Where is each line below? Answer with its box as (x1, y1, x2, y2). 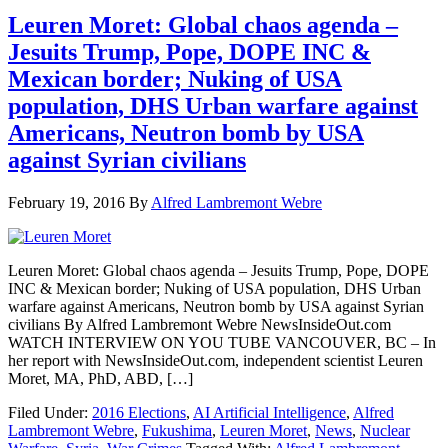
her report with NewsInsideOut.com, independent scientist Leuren (8, 351, 423, 369)
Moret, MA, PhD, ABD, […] (8, 369, 193, 387)
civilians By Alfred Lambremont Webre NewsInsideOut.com (8, 315, 391, 333)
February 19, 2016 (8, 193, 125, 211)
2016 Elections (92, 403, 186, 421)
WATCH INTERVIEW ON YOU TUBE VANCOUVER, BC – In (8, 333, 436, 351)
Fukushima (142, 421, 212, 439)
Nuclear (360, 421, 410, 439)
